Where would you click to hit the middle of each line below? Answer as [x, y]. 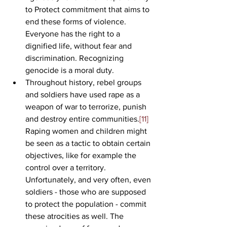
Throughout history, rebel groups [84, 82]
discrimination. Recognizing [75, 58]
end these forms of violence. [77, 21]
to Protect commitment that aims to [88, 9]
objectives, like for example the [82, 155]
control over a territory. [67, 167]
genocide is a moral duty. [71, 70]
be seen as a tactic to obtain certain [89, 143]
